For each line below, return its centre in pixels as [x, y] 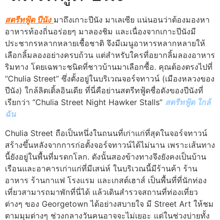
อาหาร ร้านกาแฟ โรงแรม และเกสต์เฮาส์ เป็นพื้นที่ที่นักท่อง [106, 180]
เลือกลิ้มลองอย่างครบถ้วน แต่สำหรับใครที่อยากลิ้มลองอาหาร [110, 55]
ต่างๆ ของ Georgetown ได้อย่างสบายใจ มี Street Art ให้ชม [109, 204]
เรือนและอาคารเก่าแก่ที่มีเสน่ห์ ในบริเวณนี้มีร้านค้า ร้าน [101, 168]
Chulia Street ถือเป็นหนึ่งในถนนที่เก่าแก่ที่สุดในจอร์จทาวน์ [106, 133]
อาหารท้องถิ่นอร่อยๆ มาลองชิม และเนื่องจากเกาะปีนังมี [100, 32]
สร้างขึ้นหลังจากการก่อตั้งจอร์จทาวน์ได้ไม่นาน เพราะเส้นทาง [110, 145]
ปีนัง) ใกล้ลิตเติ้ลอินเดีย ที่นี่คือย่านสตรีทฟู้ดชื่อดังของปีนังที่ [104, 91]
